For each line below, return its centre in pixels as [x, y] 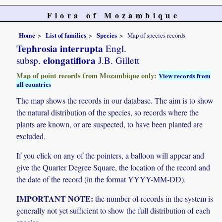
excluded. [31, 136]
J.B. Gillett [118, 60]
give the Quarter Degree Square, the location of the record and [113, 167]
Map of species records [157, 35]
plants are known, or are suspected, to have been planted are [110, 124]
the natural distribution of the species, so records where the [108, 112]
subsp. [29, 60]
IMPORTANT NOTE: [55, 199]
